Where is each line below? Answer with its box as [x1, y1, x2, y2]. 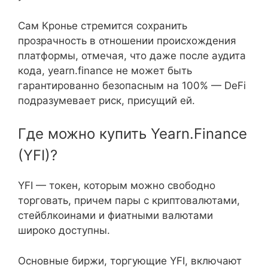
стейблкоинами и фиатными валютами [18, 209, 213, 221]
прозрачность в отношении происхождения [18, 34, 236, 47]
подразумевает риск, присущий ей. [18, 94, 195, 106]
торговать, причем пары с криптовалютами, [18, 194, 240, 206]
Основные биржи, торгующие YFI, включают [18, 254, 242, 267]
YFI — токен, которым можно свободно [18, 179, 215, 191]
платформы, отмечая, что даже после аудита [18, 49, 246, 62]
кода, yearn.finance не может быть [18, 64, 192, 77]
